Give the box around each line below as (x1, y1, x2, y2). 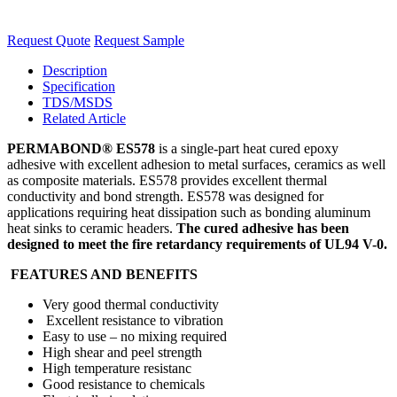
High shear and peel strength (43, 344, 202, 360)
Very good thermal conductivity (43, 296, 237, 312)
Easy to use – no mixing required (43, 328, 248, 344)
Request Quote (7, 32, 90, 48)
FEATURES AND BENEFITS (7, 266, 198, 282)
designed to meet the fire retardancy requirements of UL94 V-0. (7, 236, 387, 252)
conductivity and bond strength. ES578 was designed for (7, 188, 323, 204)
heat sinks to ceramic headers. (7, 220, 176, 236)
